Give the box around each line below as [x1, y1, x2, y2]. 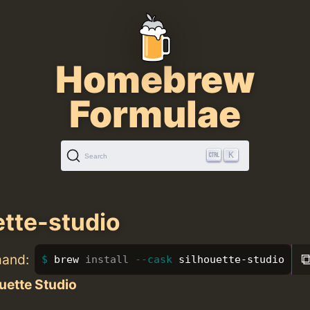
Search [84, 152, 107, 160]
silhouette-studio [172, 253, 284, 266]
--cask [134, 253, 172, 266]
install [84, 253, 129, 266]
